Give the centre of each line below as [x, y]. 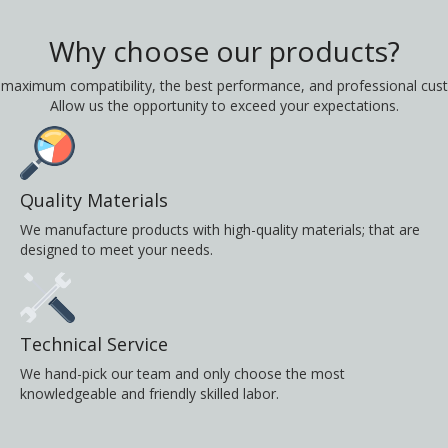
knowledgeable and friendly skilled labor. [149, 394]
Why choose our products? [224, 51]
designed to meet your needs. [116, 250]
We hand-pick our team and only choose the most [182, 374]
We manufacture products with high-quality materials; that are [220, 230]
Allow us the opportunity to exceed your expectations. [224, 106]
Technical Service [94, 344]
